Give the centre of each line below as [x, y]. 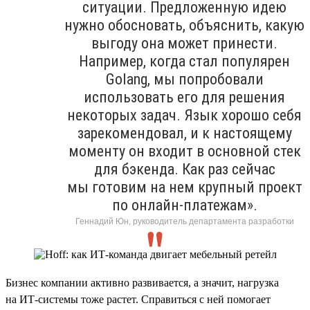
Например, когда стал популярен [184, 61]
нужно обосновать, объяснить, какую [184, 25]
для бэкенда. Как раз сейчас [184, 169]
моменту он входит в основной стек [184, 151]
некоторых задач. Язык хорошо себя [184, 115]
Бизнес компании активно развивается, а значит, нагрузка [142, 282]
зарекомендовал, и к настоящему [184, 133]
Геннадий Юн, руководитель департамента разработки [184, 221]
